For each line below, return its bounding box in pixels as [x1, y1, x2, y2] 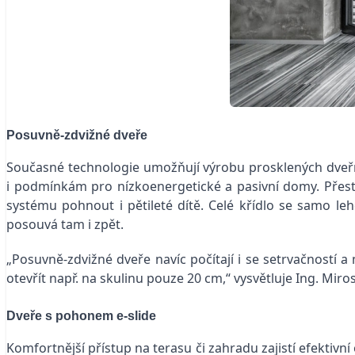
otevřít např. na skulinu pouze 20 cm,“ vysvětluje [6, 269, 296, 287]
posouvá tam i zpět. [6, 215, 124, 233]
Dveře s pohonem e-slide [6, 308, 156, 323]
